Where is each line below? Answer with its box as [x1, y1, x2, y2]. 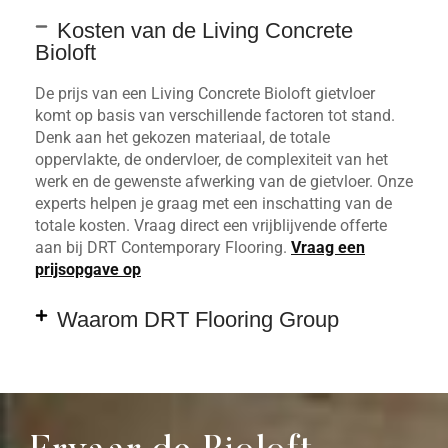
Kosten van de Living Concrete [56, 17, 353, 43]
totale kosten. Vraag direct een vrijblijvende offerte [35, 215, 387, 235]
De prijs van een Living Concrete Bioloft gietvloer [35, 83, 375, 103]
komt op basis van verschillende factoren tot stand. [35, 105, 395, 125]
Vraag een [291, 237, 365, 257]
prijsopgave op [35, 259, 141, 279]
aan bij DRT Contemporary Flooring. [35, 237, 291, 257]
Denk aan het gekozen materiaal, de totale [35, 127, 330, 147]
